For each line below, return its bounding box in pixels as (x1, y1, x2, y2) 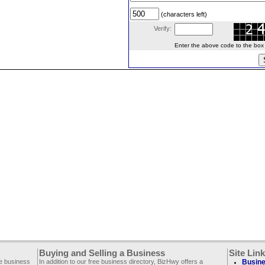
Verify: (154, 25, 172, 32)
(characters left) (159, 11, 207, 18)
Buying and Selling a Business (39, 248, 165, 258)
